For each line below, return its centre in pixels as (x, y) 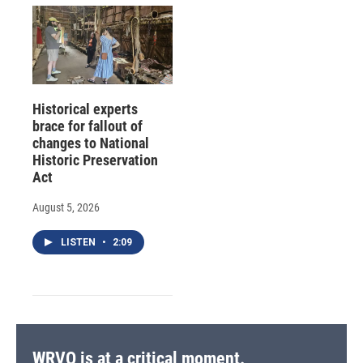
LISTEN (79, 242)
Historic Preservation (95, 160)
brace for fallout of (88, 126)
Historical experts (85, 109)
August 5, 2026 (66, 207)
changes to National (91, 143)
